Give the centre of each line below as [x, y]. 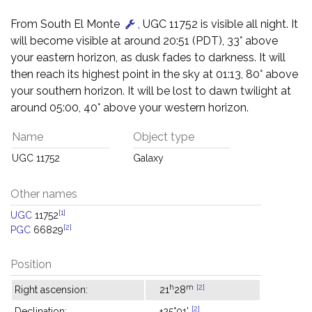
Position [31, 264]
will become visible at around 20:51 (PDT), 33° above [144, 41]
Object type [164, 137]
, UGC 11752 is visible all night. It [218, 24]
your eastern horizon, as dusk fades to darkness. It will [148, 57]
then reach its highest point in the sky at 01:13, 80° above [154, 74]
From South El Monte [67, 24]
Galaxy [148, 158]
